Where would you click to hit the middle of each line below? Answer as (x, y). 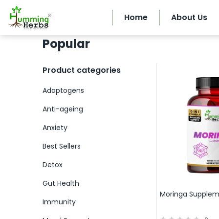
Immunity (59, 202)
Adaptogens (63, 90)
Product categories (82, 70)
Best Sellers (62, 146)
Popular (66, 44)
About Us (189, 17)
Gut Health (61, 183)
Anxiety (55, 128)
